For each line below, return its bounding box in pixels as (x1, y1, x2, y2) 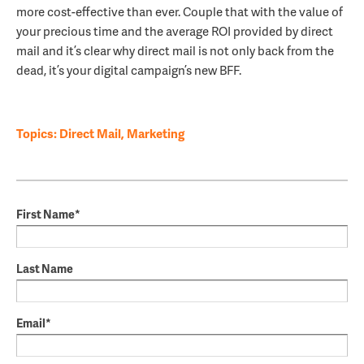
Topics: (16, 124, 59, 143)
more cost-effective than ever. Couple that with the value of (16, 2, 343, 21)
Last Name (16, 260, 73, 277)
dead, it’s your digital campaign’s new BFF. (16, 61, 241, 80)
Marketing (127, 124, 184, 143)
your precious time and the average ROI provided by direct (16, 22, 333, 41)
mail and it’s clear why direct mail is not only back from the (16, 41, 334, 60)
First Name (16, 206, 75, 223)
